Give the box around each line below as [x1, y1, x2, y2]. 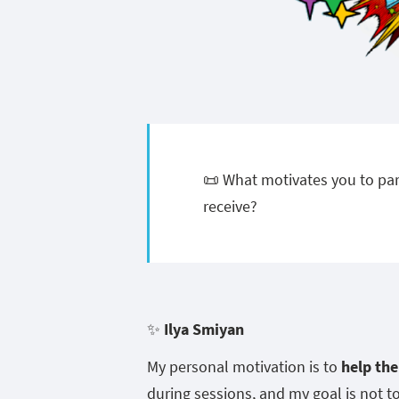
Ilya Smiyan [164, 318, 244, 339]
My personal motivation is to [147, 355, 341, 377]
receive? [203, 195, 257, 216]
